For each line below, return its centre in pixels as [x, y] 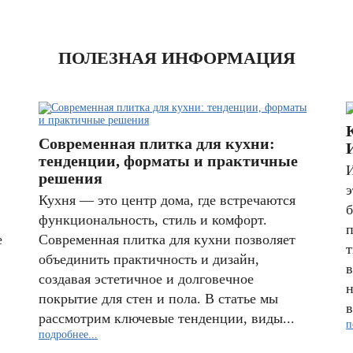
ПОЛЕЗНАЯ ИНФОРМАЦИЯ [176, 58]
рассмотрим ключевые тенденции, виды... [167, 318]
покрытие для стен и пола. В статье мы [159, 299]
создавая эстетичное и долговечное [147, 279]
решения [71, 178]
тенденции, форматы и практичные [169, 161]
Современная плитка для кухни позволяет [167, 240]
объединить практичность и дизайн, [149, 259]
